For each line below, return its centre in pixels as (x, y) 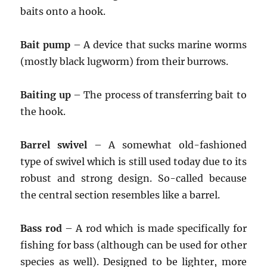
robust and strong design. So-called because (133, 178)
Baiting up (46, 95)
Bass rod (41, 228)
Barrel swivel (54, 145)
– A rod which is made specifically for (154, 228)
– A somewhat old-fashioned (167, 145)
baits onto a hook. (63, 11)
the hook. (43, 111)
